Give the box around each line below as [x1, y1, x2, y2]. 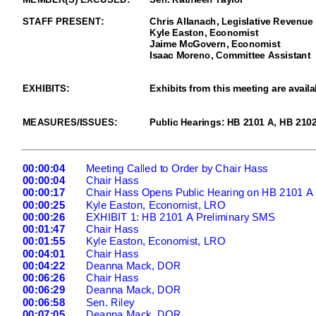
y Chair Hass [207, 162, 268, 175]
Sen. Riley [85, 296, 134, 309]
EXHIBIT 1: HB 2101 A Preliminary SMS [85, 211, 274, 224]
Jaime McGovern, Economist [149, 38, 280, 49]
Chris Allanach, [149, 16, 218, 28]
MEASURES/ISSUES [22, 116, 114, 128]
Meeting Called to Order [85, 162, 198, 175]
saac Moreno [152, 49, 211, 61]
